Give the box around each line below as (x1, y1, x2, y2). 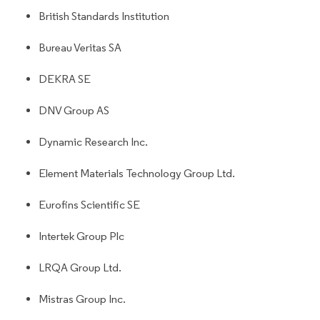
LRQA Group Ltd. (39, 260, 121, 274)
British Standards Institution (39, 9, 169, 23)
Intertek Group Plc (39, 229, 124, 243)
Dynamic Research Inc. (39, 134, 148, 149)
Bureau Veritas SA (39, 40, 121, 54)
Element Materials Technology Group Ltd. (39, 166, 235, 180)
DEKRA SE (39, 71, 91, 86)
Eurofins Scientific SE (39, 197, 140, 211)
